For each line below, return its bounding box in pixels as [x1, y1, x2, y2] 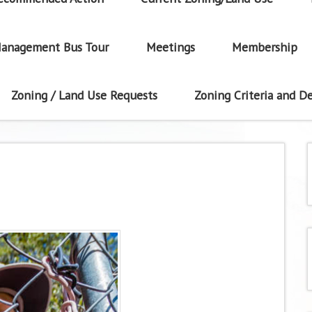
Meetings [146, 38, 195, 55]
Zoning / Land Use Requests [10, 87, 157, 104]
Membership [232, 38, 298, 55]
